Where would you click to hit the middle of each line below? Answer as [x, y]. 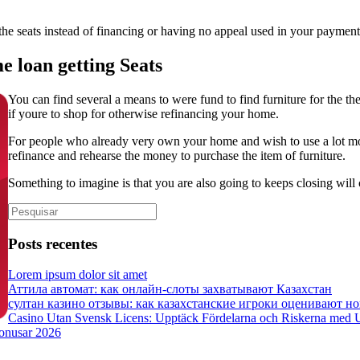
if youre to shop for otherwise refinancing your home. [143, 113]
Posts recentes [53, 243]
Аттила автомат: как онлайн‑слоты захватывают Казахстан [170, 289]
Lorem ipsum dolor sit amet [78, 275]
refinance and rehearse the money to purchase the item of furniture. [177, 155]
